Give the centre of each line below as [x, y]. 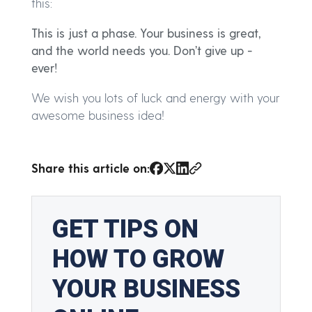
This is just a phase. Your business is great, [146, 33]
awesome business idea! [98, 115]
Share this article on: [91, 168]
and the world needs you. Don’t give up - [142, 50]
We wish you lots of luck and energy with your [156, 98]
